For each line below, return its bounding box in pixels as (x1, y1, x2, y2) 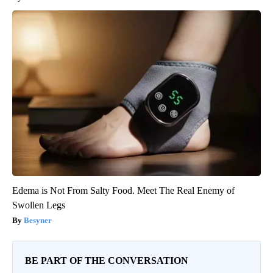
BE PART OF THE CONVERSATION (25, 255, 188, 266)
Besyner (24, 215, 52, 225)
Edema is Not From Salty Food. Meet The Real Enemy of (12, 185, 235, 196)
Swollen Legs (12, 199, 65, 210)
